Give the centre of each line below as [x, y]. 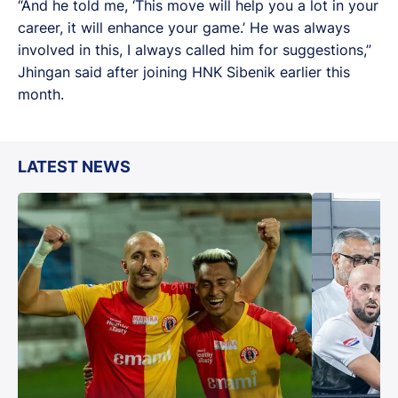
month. [41, 94]
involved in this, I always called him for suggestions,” [195, 49]
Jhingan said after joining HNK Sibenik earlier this [184, 72]
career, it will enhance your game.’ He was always [184, 27]
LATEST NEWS [74, 166]
